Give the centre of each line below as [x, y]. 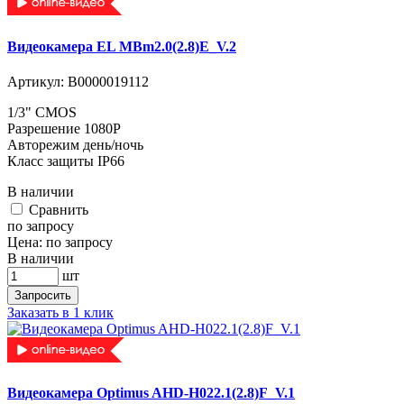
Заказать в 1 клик [60, 312]
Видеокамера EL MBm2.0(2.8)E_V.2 [122, 46]
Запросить [43, 295]
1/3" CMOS [42, 112]
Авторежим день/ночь [75, 144]
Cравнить [59, 209]
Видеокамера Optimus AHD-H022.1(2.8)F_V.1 [151, 393]
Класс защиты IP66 [66, 161]
